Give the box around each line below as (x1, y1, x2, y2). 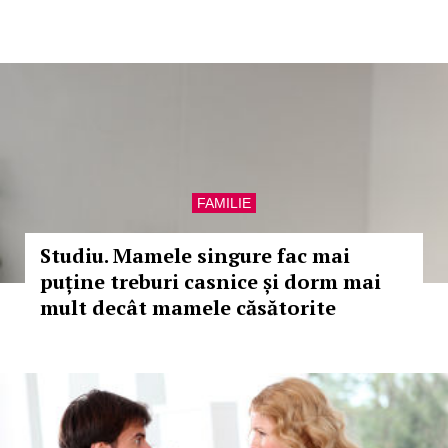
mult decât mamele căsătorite (40, 294, 336, 321)
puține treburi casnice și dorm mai (40, 268, 381, 295)
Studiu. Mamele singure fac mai (40, 242, 350, 269)
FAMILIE (197, 195, 251, 211)
